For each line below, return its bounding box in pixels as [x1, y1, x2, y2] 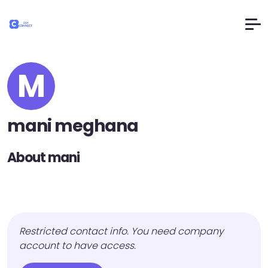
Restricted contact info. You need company [19, 224, 224, 238]
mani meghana [7, 114, 138, 138]
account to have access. [19, 239, 136, 252]
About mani [7, 148, 80, 167]
